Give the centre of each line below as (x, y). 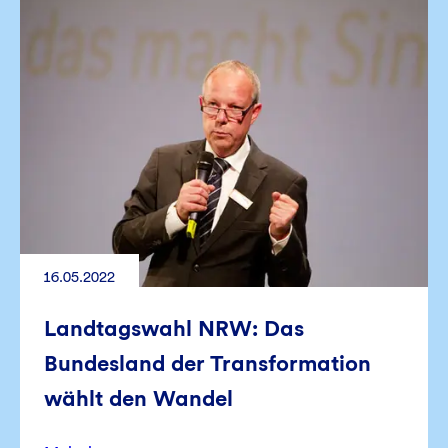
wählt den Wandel (138, 398)
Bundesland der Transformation (207, 363)
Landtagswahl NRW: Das (174, 328)
